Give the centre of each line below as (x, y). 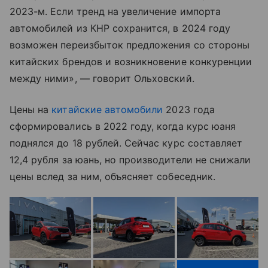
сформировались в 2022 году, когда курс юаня (123, 126)
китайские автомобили (107, 109)
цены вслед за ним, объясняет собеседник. (112, 176)
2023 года (189, 109)
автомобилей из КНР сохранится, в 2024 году (120, 28)
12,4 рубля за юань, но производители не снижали (130, 159)
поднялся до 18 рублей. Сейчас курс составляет (126, 143)
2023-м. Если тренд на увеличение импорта (115, 11)
